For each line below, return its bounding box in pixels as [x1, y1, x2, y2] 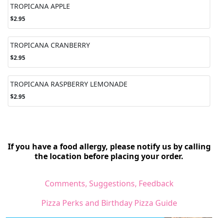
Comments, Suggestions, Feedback [44, 178, 174, 189]
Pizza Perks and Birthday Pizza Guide [41, 197, 177, 208]
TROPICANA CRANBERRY [10, 40, 90, 50]
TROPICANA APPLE [10, 1, 70, 11]
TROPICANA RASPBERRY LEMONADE [10, 79, 127, 89]
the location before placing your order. [35, 150, 183, 162]
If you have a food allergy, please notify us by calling [7, 141, 211, 152]
